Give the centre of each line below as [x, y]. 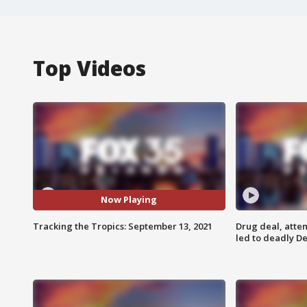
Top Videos [89, 68]
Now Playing [129, 200]
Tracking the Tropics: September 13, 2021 [123, 226]
